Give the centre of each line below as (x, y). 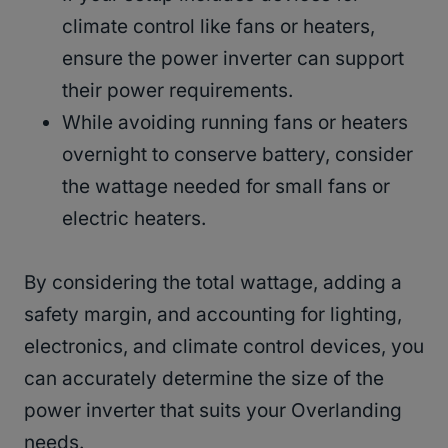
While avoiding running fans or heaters (235, 123)
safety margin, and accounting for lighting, (213, 315)
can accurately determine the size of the (204, 379)
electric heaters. (134, 219)
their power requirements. (177, 91)
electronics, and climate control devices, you (224, 347)
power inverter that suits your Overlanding (213, 411)
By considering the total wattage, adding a (213, 283)
